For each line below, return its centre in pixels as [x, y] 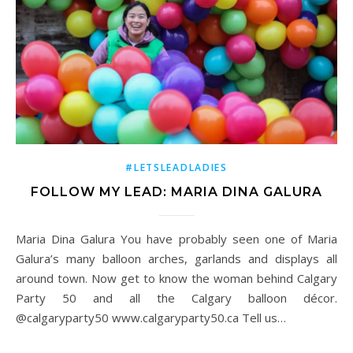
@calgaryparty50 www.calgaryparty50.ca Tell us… [151, 318]
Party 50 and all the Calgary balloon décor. [176, 298]
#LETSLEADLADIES [176, 168]
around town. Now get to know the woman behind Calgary [176, 279]
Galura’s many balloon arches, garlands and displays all [176, 259]
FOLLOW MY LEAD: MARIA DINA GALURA [176, 192]
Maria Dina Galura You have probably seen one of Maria [21, 239]
